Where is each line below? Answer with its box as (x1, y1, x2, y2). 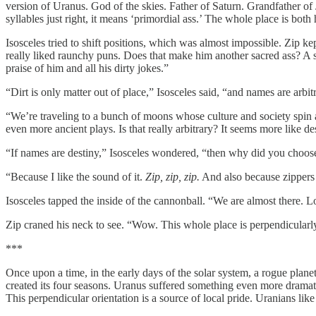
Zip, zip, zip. (145, 170, 200, 183)
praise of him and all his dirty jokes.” (6, 61, 169, 74)
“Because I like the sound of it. (6, 170, 145, 183)
